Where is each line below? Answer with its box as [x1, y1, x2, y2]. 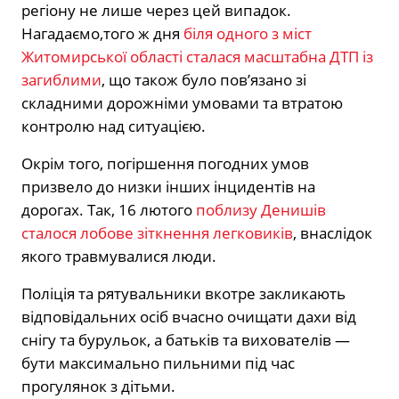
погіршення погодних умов [103, 152, 309, 174]
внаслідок [297, 222, 372, 243]
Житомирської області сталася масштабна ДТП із [21, 45, 373, 67]
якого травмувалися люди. [21, 245, 216, 266]
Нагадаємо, [21, 22, 103, 44]
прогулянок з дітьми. [21, 375, 175, 396]
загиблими [21, 69, 102, 90]
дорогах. [21, 199, 84, 220]
